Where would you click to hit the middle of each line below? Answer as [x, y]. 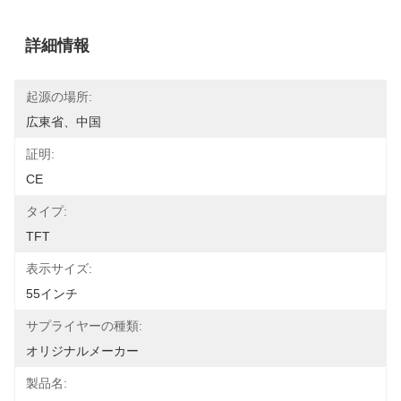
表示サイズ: [59, 269]
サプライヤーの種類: [84, 326]
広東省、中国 [64, 122]
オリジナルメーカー [82, 351]
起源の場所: [59, 97]
